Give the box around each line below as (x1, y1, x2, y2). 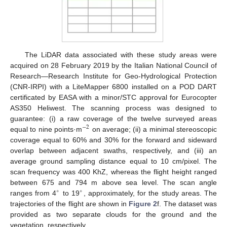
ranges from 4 (10, 188, 57, 197)
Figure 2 (129, 199, 158, 208)
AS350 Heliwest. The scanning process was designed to (10, 103, 217, 112)
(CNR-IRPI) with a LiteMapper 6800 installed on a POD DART (10, 82, 217, 91)
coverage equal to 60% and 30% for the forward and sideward (10, 135, 217, 144)
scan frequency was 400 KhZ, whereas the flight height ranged (10, 167, 217, 176)
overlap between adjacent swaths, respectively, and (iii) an (10, 146, 217, 155)
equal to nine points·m (10, 125, 82, 133)
